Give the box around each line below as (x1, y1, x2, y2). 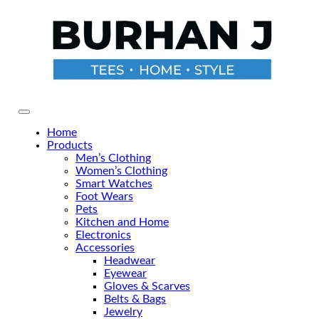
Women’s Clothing (75, 164, 167, 177)
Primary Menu (23, 111, 81, 120)
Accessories (75, 241, 135, 253)
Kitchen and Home (75, 216, 169, 228)
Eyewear (104, 267, 147, 279)
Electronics (75, 229, 131, 241)
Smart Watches (75, 177, 152, 189)
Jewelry (104, 305, 142, 318)
